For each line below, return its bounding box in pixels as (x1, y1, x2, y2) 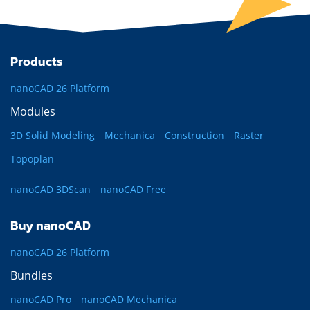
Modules (10, 104, 55, 119)
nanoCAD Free (100, 183, 166, 196)
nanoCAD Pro (10, 293, 71, 306)
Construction (165, 129, 224, 142)
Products (10, 52, 63, 71)
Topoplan (10, 152, 54, 165)
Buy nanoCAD (10, 216, 91, 235)
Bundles (10, 268, 53, 283)
